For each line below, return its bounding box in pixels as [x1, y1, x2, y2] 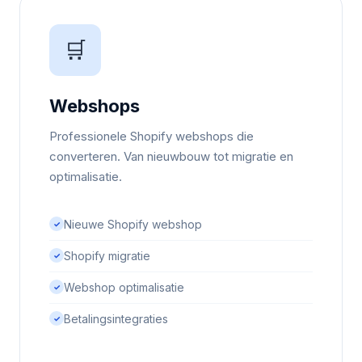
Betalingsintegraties [64, 312, 168, 326]
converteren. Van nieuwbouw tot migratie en [49, 149, 293, 164]
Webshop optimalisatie [64, 280, 184, 294]
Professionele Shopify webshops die [49, 128, 254, 144]
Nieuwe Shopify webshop [64, 217, 202, 231]
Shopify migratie [64, 249, 150, 263]
